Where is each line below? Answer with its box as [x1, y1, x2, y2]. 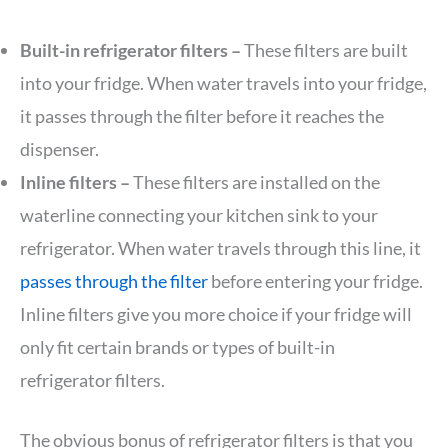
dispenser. [20, 138, 99, 161]
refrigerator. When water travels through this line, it [20, 237, 421, 260]
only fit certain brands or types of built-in [20, 336, 335, 359]
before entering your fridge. [208, 270, 423, 293]
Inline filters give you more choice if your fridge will [20, 303, 412, 326]
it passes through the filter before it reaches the [20, 105, 384, 128]
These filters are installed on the [133, 171, 380, 194]
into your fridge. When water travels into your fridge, [20, 72, 427, 95]
